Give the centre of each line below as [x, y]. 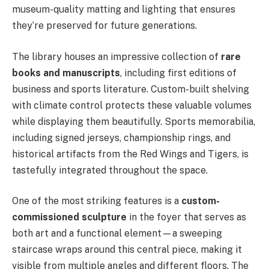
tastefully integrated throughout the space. [110, 170]
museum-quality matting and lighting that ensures [124, 10]
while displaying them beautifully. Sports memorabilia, [134, 121]
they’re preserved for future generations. [104, 26]
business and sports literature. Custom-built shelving [131, 89]
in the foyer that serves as [186, 217]
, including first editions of [178, 73]
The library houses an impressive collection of [116, 56]
